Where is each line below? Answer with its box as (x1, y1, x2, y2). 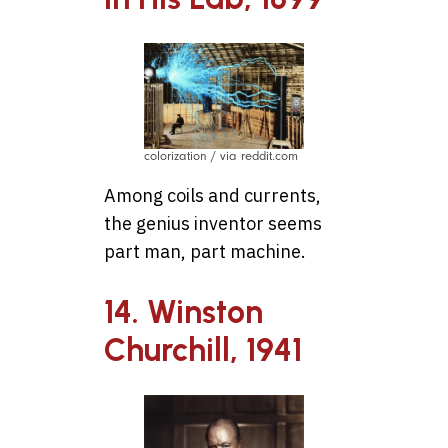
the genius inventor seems (104, 212, 322, 236)
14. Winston (104, 292, 263, 331)
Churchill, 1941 (104, 330, 302, 369)
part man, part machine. (104, 240, 306, 264)
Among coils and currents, (104, 184, 321, 208)
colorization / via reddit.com (144, 149, 298, 164)
